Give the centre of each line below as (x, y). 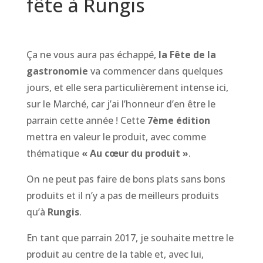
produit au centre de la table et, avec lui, (115, 254)
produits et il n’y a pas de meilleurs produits (122, 195)
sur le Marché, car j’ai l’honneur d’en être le (121, 104)
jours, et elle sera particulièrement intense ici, (127, 87)
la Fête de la (187, 54)
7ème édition (178, 120)
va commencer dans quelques (155, 71)
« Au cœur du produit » (135, 153)
